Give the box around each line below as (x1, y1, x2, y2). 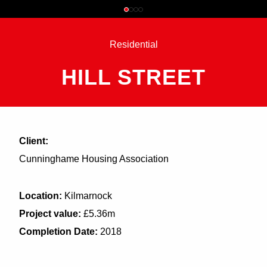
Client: (19, 136, 48, 146)
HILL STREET (61, 65, 206, 89)
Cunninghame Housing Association (19, 154, 169, 164)
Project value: (19, 209, 81, 219)
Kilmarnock (62, 191, 112, 201)
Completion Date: (19, 226, 98, 237)
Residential (109, 39, 158, 49)
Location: (19, 191, 62, 201)
